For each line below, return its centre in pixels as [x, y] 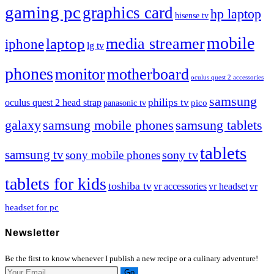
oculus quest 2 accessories [227, 78]
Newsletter [32, 233]
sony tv [180, 155]
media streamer [155, 44]
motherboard [148, 74]
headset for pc [32, 208]
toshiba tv [130, 186]
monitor [80, 75]
